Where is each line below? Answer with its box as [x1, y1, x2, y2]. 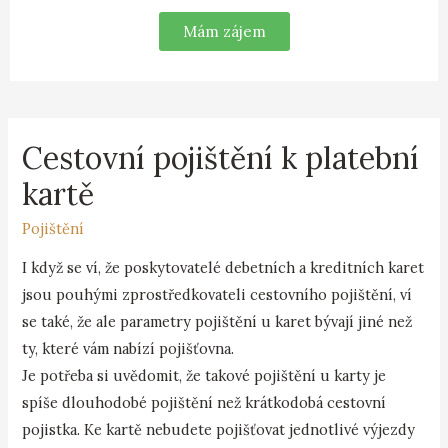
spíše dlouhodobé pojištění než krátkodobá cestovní [22, 392, 387, 412]
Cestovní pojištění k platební [22, 139, 420, 178]
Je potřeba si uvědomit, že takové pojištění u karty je [22, 365, 387, 385]
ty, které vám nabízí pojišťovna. [22, 338, 235, 358]
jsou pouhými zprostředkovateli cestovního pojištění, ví [22, 284, 413, 304]
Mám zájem [182, 22, 266, 42]
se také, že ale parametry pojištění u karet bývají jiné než [22, 311, 413, 331]
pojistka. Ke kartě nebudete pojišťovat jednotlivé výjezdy [22, 419, 416, 439]
